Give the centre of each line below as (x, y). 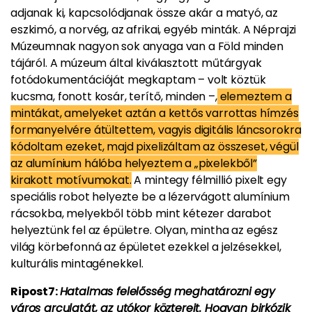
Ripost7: (35, 291)
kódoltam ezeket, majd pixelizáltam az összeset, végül (155, 147)
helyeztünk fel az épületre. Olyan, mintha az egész (144, 230)
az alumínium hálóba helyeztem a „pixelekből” (134, 163)
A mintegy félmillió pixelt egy (209, 180)
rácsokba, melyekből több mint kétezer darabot (141, 213)
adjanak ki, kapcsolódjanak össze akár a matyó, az (145, 13)
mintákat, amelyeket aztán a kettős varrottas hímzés (155, 113)
